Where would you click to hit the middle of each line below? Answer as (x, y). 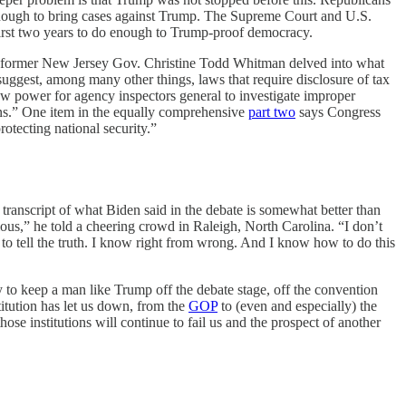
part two (272, 112)
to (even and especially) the (297, 306)
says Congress (338, 112)
